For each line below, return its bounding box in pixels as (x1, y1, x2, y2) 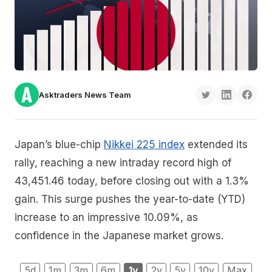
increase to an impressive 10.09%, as (15, 211, 201, 224)
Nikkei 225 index (104, 138, 185, 151)
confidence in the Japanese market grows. (15, 229, 223, 242)
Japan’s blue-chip (15, 138, 104, 151)
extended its (185, 138, 248, 151)
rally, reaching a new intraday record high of (15, 157, 231, 169)
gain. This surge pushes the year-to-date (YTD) (15, 193, 245, 206)
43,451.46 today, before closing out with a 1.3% (15, 175, 249, 188)
